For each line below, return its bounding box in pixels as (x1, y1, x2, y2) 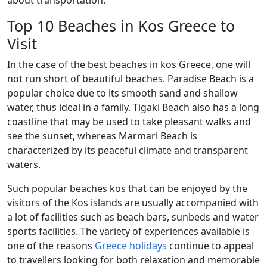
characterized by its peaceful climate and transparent (7, 144, 248, 157)
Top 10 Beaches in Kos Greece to (7, 15, 235, 36)
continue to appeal (167, 239, 254, 252)
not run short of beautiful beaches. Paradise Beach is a (7, 72, 254, 85)
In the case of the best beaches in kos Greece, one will (7, 58, 250, 71)
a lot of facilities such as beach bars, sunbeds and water (7, 210, 259, 223)
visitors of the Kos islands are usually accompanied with (7, 196, 259, 209)
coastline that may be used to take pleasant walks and (7, 115, 251, 128)
